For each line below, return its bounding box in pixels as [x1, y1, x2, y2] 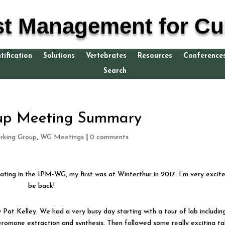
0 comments [90, 133, 129, 141]
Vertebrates [86, 52, 127, 60]
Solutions [43, 52, 75, 60]
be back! [28, 182, 55, 190]
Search [103, 67, 127, 75]
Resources [138, 52, 172, 60]
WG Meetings [40, 133, 84, 141]
